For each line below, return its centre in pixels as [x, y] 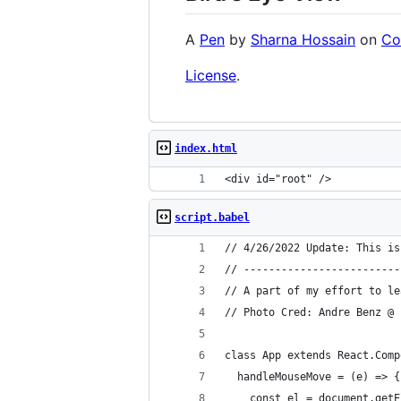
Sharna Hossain [303, 40]
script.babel [212, 218]
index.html [206, 149]
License [211, 76]
